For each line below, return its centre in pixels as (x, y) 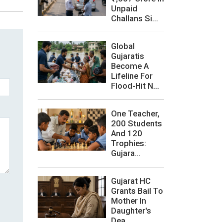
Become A (130, 66)
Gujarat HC (131, 181)
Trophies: (129, 143)
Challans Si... (135, 18)
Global (123, 46)
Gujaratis (128, 56)
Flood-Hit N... (135, 85)
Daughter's (131, 211)
